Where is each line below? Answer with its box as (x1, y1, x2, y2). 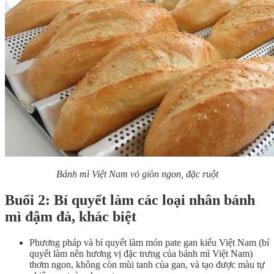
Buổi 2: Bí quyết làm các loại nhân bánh (5, 192, 255, 209)
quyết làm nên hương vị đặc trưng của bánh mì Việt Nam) (29, 248, 253, 259)
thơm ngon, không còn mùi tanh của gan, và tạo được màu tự (29, 259, 265, 270)
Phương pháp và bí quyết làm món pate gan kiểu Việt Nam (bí (29, 237, 269, 248)
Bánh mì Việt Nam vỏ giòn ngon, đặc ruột (56, 169, 218, 180)
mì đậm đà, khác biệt (5, 209, 136, 225)
